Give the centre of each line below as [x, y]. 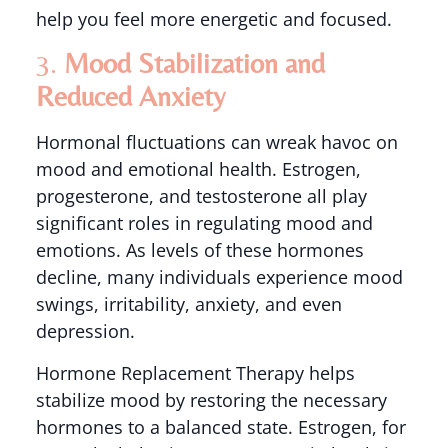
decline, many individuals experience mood [219, 277]
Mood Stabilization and [194, 63]
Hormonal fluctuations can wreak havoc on [216, 142]
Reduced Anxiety [130, 96]
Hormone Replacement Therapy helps [195, 372]
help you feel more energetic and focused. [213, 18]
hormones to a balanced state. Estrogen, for [220, 426]
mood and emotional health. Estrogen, [198, 169]
